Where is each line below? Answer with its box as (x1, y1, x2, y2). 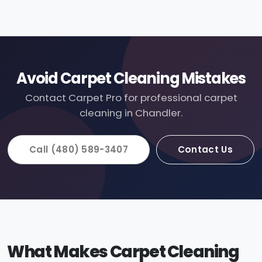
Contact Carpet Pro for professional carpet (25, 90, 237, 105)
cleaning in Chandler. (80, 105, 182, 120)
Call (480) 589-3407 (29, 143, 128, 156)
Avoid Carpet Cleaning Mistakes (16, 67, 246, 89)
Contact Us (177, 143, 233, 156)
